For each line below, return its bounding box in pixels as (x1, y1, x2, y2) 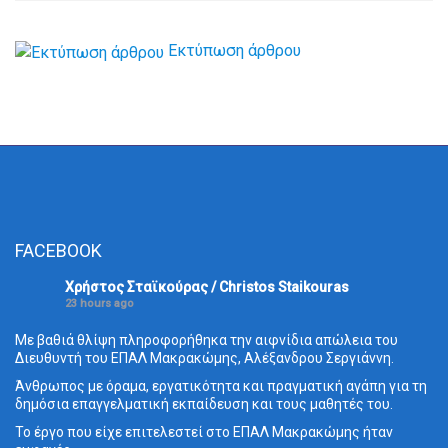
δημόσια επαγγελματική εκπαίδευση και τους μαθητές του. (15, 395, 393, 412)
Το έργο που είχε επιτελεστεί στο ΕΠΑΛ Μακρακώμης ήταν (15, 423, 393, 440)
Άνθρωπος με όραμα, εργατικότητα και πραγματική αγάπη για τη (15, 377, 427, 394)
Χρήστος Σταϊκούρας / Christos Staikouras (65, 278, 349, 295)
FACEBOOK (15, 239, 102, 261)
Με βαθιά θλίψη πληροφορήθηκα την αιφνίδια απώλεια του (15, 331, 398, 348)
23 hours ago (65, 296, 134, 310)
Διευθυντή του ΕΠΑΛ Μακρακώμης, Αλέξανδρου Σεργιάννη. (15, 349, 394, 366)
